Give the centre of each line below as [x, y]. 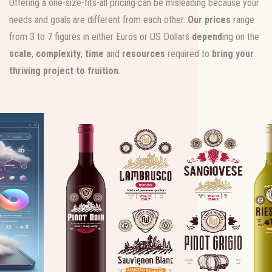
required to [189, 53]
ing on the [241, 36]
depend [207, 36]
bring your [233, 53]
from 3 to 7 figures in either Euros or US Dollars [100, 36]
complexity [58, 53]
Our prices [209, 19]
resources [144, 53]
